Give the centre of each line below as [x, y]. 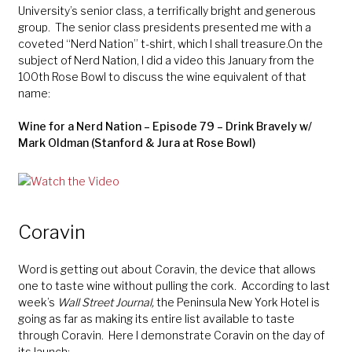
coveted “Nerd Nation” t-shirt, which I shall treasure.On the [170, 44]
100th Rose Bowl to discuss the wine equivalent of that [162, 77]
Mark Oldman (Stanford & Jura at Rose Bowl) [136, 143]
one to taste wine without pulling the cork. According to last [174, 285]
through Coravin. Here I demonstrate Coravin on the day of [171, 335]
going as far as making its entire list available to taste [156, 318]
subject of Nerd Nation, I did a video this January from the [166, 60]
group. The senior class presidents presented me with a [164, 27]
